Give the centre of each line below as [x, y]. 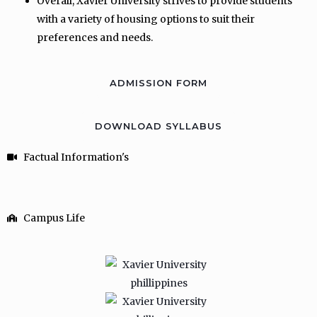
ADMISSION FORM [158, 83]
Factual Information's [76, 157]
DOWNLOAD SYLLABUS [158, 126]
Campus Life [54, 218]
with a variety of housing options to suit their [146, 19]
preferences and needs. [95, 38]
